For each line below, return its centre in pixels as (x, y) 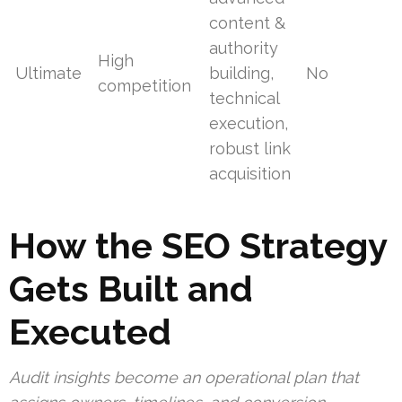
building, (242, 74)
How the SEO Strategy (198, 246)
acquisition (250, 174)
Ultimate (49, 74)
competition (145, 86)
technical (245, 99)
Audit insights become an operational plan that (184, 378)
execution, (249, 124)
